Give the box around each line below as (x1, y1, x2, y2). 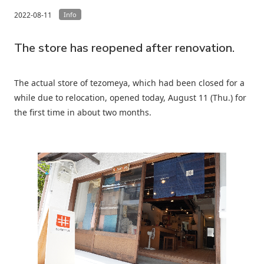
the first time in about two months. (14, 107, 151, 118)
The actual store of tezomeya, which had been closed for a (14, 77, 245, 88)
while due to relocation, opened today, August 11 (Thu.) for (14, 92, 246, 103)
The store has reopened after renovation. (14, 40, 235, 56)
